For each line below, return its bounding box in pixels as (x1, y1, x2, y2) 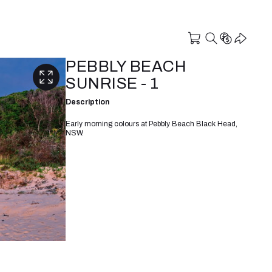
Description (66, 97, 109, 106)
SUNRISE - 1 (66, 75, 159, 92)
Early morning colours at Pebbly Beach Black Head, (66, 119, 237, 128)
